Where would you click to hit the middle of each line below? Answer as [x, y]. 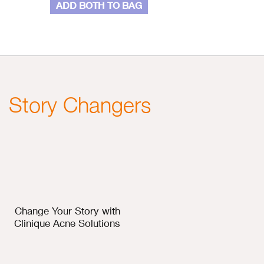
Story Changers [80, 105]
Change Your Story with [68, 211]
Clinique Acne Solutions [67, 223]
